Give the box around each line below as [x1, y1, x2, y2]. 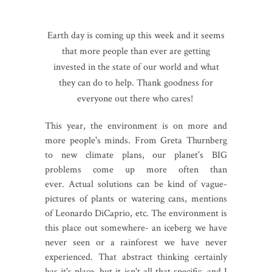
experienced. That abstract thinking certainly [45, 250, 227, 263]
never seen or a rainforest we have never [45, 236, 227, 249]
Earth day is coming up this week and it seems [47, 29, 225, 42]
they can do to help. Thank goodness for [59, 76, 213, 89]
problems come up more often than [45, 163, 227, 176]
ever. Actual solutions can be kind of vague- [45, 177, 227, 191]
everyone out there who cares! [76, 92, 195, 105]
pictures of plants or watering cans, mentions [45, 192, 227, 205]
